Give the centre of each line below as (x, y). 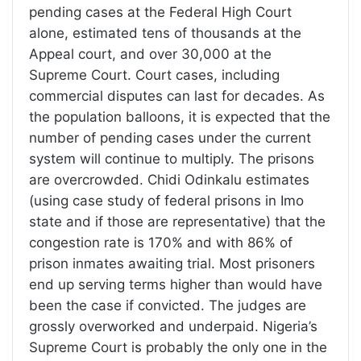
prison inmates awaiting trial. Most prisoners (172, 264)
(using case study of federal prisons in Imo (166, 201)
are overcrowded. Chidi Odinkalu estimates (169, 180)
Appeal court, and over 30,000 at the (150, 54)
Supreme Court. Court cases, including (154, 75)
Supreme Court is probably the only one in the (178, 348)
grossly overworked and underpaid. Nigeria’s (173, 327)
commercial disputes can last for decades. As (177, 96)
